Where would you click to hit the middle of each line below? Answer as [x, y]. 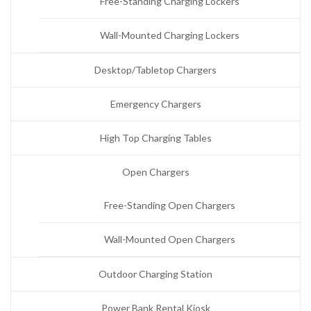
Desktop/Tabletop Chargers [155, 70]
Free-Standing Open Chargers [169, 205]
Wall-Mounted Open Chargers [169, 239]
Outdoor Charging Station [155, 274]
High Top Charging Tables [155, 138]
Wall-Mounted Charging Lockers [169, 35]
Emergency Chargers [155, 104]
